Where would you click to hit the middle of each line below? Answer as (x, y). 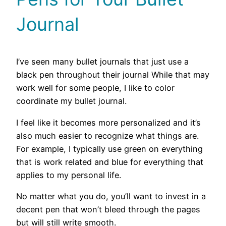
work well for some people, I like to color (95, 88)
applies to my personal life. (69, 175)
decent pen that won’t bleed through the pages (108, 210)
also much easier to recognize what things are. (107, 135)
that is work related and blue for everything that (110, 162)
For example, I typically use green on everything (109, 149)
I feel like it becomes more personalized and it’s (108, 122)
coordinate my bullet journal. (71, 101)
